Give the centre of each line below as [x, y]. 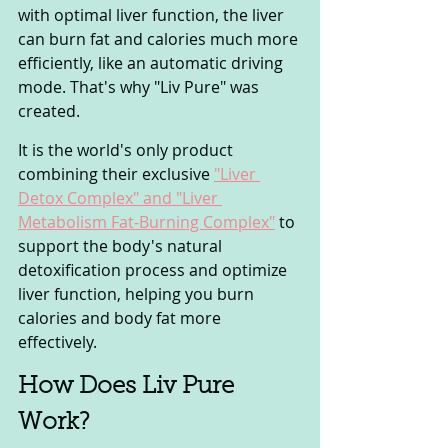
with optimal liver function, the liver [153, 14]
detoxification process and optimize [154, 269]
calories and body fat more [121, 317]
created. [51, 110]
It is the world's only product [127, 149]
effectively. [57, 341]
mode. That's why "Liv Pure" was [140, 86]
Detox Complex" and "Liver [120, 197]
